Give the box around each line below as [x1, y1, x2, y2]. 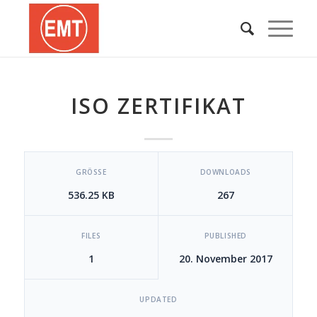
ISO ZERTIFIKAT [70, 91, 246, 120]
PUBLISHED [204, 231, 247, 241]
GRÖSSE [75, 167, 103, 177]
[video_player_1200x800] [24, 144, 168, 160]
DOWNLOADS [200, 167, 251, 177]
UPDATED [139, 294, 178, 304]
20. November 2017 [178, 252, 272, 265]
